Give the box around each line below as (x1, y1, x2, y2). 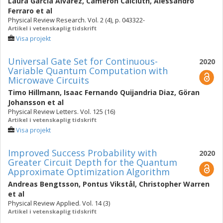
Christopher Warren (139, 179, 210, 189)
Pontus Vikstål (83, 179, 135, 189)
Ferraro (8, 6, 34, 15)
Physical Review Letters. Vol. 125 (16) (8, 108, 115, 116)
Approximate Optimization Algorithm (8, 166, 170, 178)
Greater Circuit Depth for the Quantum (8, 156, 177, 168)
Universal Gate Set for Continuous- (8, 55, 158, 67)
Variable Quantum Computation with (8, 65, 168, 77)
